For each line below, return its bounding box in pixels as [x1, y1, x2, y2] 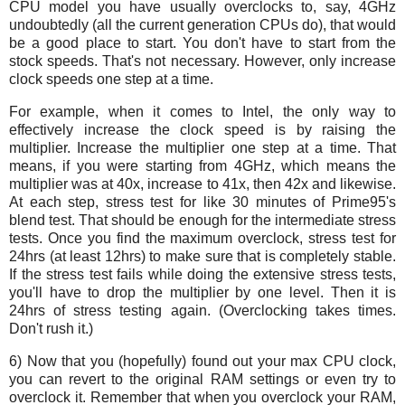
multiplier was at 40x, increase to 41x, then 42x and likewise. [9, 175, 396, 192]
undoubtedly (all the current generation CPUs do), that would [9, 16, 396, 33]
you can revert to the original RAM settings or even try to [9, 371, 396, 387]
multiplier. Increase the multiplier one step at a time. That [9, 139, 396, 155]
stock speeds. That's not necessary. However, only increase [9, 52, 396, 69]
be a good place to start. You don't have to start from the [9, 34, 396, 51]
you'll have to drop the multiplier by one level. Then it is [9, 284, 396, 300]
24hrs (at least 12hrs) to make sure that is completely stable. [9, 248, 396, 264]
